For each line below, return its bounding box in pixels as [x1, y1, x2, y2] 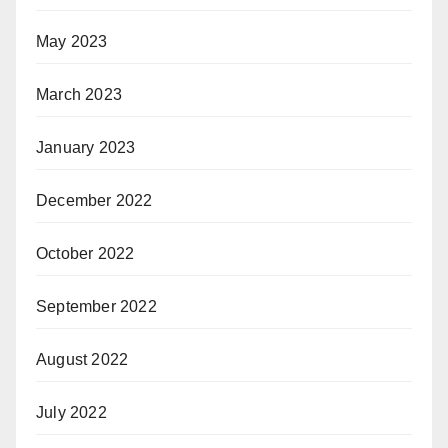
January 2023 [36, 139, 136, 156]
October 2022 [36, 245, 135, 262]
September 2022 [36, 298, 157, 315]
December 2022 [36, 192, 153, 209]
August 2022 [36, 351, 129, 368]
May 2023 [36, 33, 108, 50]
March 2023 [36, 86, 122, 103]
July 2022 [36, 404, 107, 421]
